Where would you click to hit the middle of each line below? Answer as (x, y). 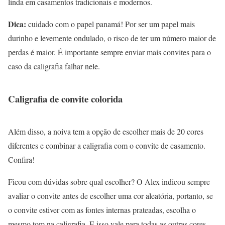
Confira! (21, 159)
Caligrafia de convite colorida (65, 98)
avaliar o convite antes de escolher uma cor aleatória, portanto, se (110, 195)
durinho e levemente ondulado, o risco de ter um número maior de (112, 38)
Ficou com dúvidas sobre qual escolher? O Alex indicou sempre (109, 181)
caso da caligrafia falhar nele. (54, 66)
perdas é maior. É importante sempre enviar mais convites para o (109, 52)
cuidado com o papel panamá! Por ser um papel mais (110, 24)
